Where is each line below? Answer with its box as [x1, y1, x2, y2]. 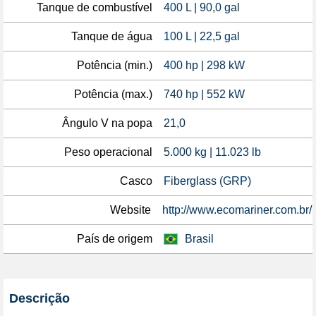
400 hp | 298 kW [164, 59, 245, 71]
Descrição [9, 291, 70, 305]
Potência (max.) [74, 88, 152, 100]
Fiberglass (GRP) [164, 175, 251, 187]
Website [110, 204, 151, 216]
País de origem [77, 233, 152, 245]
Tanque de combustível [37, 1, 152, 13]
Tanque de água [71, 30, 152, 42]
